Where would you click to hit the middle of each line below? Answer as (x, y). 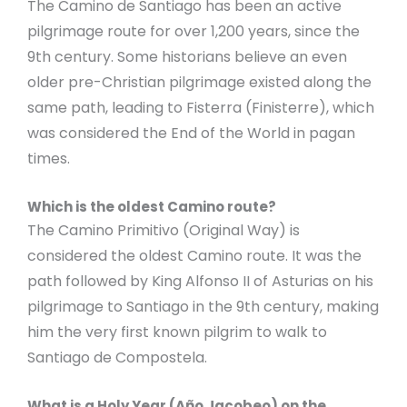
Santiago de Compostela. (117, 357)
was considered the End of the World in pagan (191, 134)
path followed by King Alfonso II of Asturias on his (200, 281)
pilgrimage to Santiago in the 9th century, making (203, 306)
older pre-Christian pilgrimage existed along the (199, 83)
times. (49, 159)
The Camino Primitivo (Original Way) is (164, 230)
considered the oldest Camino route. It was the (194, 255)
